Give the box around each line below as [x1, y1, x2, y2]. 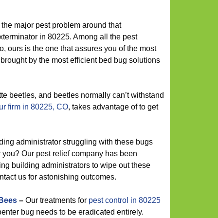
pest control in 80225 [89, 196, 161, 204]
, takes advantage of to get [68, 103, 158, 111]
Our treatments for [23, 196, 89, 204]
